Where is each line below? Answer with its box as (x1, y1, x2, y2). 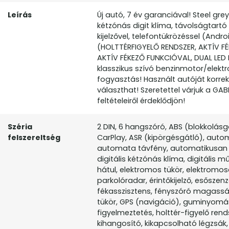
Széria (8, 122, 32, 132)
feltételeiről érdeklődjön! (97, 96, 185, 106)
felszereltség (8, 132, 60, 143)
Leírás (8, 10, 32, 20)
